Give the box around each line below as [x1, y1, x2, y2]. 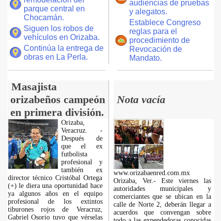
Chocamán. [23, 13, 64, 22]
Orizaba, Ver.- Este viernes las [113, 177, 211, 184]
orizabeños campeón [10, 93, 105, 106]
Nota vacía [116, 93, 165, 106]
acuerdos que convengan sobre [113, 209, 211, 216]
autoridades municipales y [113, 185, 211, 192]
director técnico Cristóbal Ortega [7, 174, 103, 182]
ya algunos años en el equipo [7, 190, 103, 197]
